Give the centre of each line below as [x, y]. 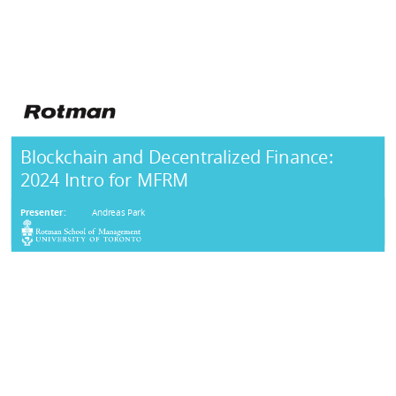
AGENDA [39, 367]
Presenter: [56, 212]
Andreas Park [118, 212]
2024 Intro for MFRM [104, 179]
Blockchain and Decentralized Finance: [176, 156]
